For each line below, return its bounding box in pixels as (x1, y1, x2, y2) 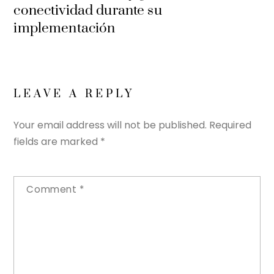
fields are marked (13, 135, 101, 149)
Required (209, 118, 252, 133)
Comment (26, 183, 80, 196)
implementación (13, 20, 116, 38)
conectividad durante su (13, 2, 162, 20)
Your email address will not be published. (13, 118, 207, 133)
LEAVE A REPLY (13, 87, 135, 102)
